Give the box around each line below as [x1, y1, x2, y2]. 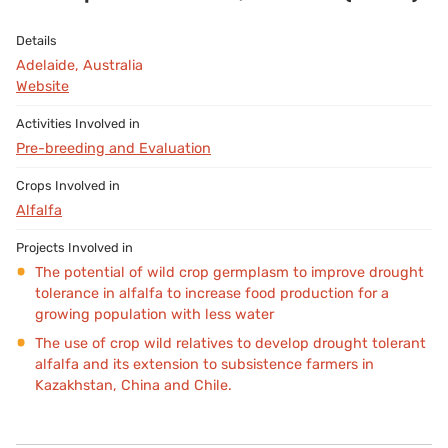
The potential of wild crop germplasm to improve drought [34, 263, 424, 281]
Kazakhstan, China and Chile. [34, 376, 232, 394]
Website [16, 77, 69, 95]
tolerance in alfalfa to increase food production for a [34, 284, 389, 302]
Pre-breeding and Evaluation [16, 139, 211, 157]
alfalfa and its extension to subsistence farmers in [34, 355, 374, 373]
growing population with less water [34, 305, 274, 323]
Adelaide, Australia [16, 56, 143, 74]
